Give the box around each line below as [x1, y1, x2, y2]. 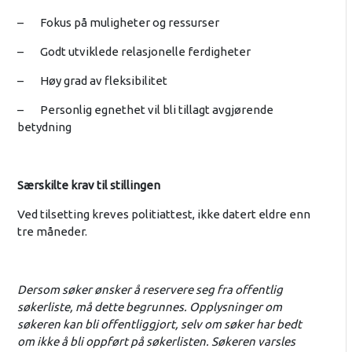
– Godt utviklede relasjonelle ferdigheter [16, 44, 251, 58]
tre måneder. [16, 224, 87, 238]
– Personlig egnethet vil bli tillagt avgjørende [16, 102, 273, 116]
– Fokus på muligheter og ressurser [16, 15, 219, 29]
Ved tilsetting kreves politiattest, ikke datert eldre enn [16, 207, 310, 221]
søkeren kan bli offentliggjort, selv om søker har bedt [16, 317, 302, 331]
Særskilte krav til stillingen [16, 178, 160, 192]
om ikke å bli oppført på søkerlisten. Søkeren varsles [16, 334, 295, 348]
